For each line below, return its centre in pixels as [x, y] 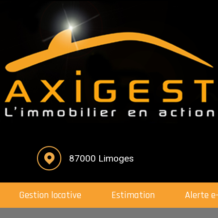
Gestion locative [53, 195]
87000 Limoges [101, 158]
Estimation [135, 195]
